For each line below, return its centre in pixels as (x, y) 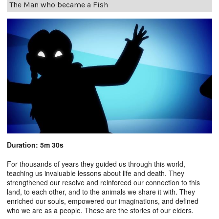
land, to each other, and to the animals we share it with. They (101, 192)
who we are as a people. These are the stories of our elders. (100, 210)
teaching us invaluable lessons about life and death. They (96, 173)
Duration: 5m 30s (35, 145)
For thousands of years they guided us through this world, (96, 164)
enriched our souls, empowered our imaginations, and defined (103, 201)
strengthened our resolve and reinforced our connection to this (103, 183)
